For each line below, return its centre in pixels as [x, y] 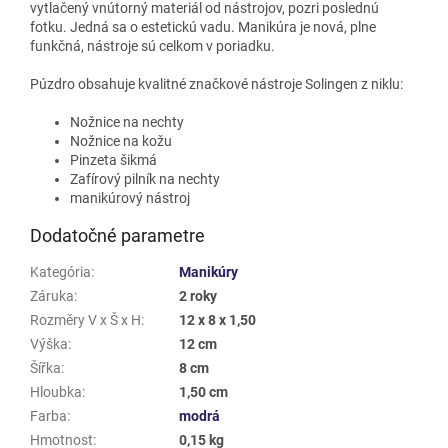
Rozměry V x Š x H [85, 319]
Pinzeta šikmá [113, 159]
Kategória [60, 271]
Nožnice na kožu [121, 140]
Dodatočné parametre [117, 235]
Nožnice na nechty [127, 121]
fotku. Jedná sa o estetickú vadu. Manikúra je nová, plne [203, 26]
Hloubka [56, 391]
